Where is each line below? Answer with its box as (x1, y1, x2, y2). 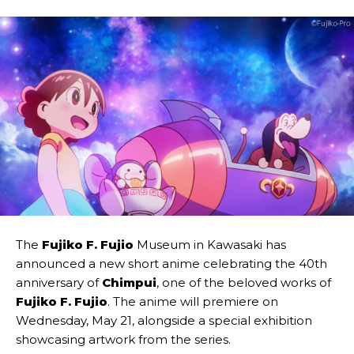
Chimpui (102, 275, 156, 291)
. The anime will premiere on (107, 294, 278, 310)
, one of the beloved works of (156, 275, 331, 291)
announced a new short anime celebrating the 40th (16, 256, 327, 272)
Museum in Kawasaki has (137, 237, 286, 253)
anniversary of (16, 275, 102, 291)
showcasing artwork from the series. (16, 332, 231, 348)
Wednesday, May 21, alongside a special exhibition (16, 313, 312, 329)
